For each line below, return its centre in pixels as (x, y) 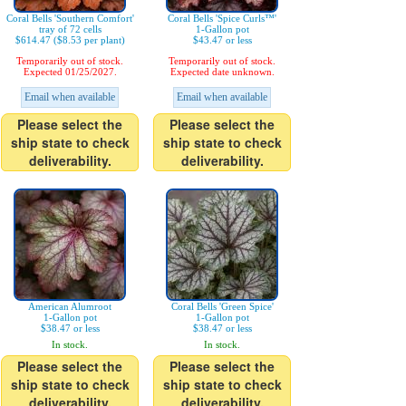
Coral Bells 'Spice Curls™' (222, 18)
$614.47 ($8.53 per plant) (70, 40)
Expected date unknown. (222, 72)
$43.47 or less (222, 40)
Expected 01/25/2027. (70, 72)
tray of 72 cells (70, 29)
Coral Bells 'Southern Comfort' (70, 18)
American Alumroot (70, 306)
